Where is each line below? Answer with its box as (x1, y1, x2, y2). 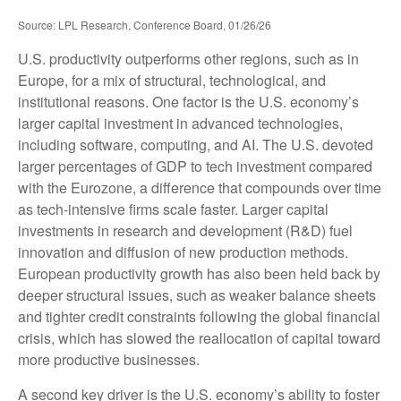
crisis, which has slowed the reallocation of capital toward (18, 328, 380, 349)
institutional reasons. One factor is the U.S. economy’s (18, 91, 359, 113)
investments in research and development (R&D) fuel (18, 220, 353, 242)
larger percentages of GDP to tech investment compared (18, 156, 372, 177)
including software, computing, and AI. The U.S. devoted (18, 134, 373, 156)
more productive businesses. (18, 349, 200, 371)
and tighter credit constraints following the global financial (18, 306, 380, 328)
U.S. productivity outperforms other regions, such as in (18, 48, 359, 70)
